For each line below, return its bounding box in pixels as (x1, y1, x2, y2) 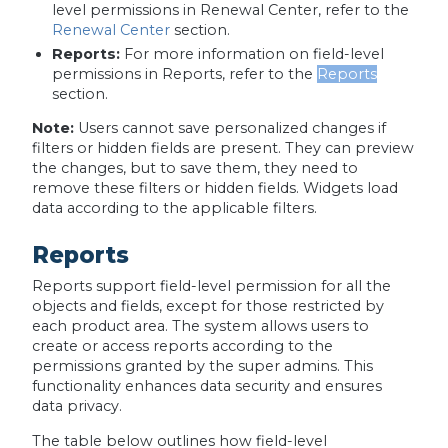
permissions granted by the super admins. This (31, 357, 373, 376)
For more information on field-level (119, 44, 384, 63)
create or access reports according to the (31, 337, 333, 356)
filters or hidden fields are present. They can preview (31, 139, 414, 158)
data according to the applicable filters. (31, 199, 317, 218)
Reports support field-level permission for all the (31, 277, 391, 296)
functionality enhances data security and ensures (31, 377, 382, 396)
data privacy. (31, 397, 122, 416)
